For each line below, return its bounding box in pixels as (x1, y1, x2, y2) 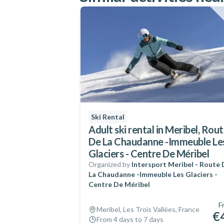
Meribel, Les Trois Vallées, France (96, 205, 199, 213)
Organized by (88, 160, 130, 168)
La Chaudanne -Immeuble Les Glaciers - (88, 170, 217, 178)
